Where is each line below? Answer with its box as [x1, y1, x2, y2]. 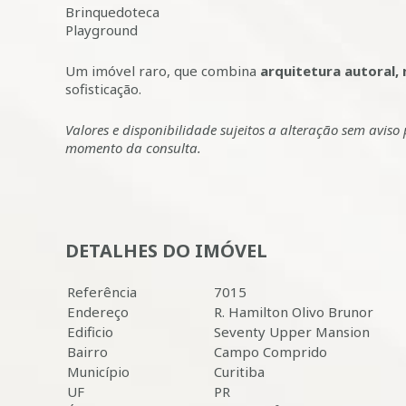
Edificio [67, 323, 113, 341]
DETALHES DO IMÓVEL [65, 238, 267, 263]
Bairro [67, 343, 108, 361]
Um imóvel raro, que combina [65, 62, 260, 80]
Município [67, 362, 130, 381]
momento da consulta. [65, 139, 201, 157]
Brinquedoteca [65, 3, 159, 21]
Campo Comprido [214, 343, 327, 361]
